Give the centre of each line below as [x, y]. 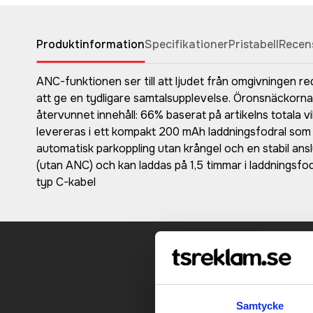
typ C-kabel [66, 182]
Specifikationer [187, 44]
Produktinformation [90, 44]
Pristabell [254, 44]
